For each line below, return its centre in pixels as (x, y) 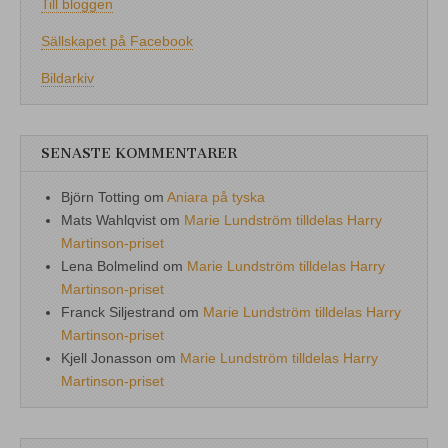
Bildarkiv (67, 77)
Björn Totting (100, 196)
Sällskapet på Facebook (117, 40)
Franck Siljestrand (118, 311)
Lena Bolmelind (110, 265)
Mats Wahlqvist (108, 219)
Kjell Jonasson (106, 357)
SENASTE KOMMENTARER (139, 153)
